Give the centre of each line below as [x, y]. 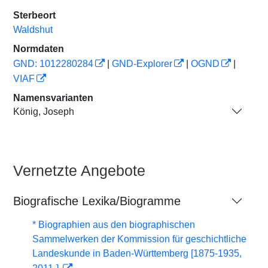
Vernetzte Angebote [79, 170]
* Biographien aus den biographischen [114, 225]
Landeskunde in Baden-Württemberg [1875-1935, [137, 253]
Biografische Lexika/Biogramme [97, 201]
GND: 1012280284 [53, 64]
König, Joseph [44, 111]
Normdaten [39, 49]
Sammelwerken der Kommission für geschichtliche [139, 239]
